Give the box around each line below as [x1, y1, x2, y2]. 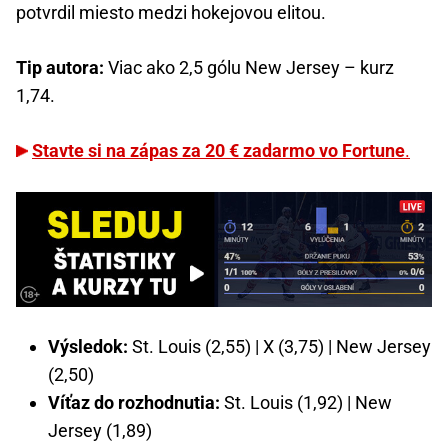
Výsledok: [48, 335, 128, 357]
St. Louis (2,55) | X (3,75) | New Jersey [128, 335, 431, 357]
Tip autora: [16, 56, 104, 78]
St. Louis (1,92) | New [220, 391, 392, 413]
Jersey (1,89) [48, 419, 152, 441]
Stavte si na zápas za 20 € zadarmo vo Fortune [32, 139, 405, 161]
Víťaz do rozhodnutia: [48, 391, 220, 413]
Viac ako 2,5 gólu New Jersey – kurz [104, 56, 394, 78]
